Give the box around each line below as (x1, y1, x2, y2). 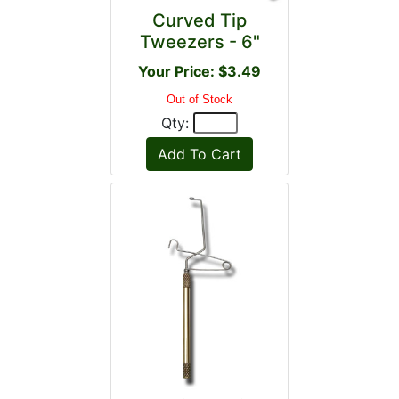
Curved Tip (152, 10, 247, 31)
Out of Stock (167, 93, 232, 106)
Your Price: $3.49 (138, 62, 261, 80)
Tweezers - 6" (139, 31, 260, 53)
